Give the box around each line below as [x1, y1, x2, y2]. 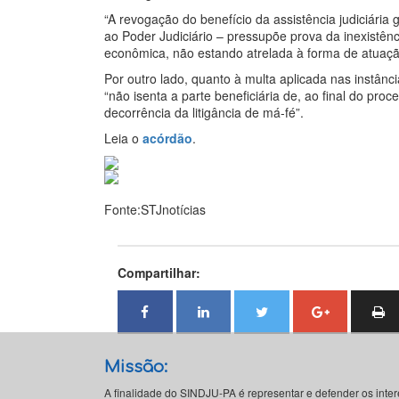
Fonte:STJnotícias [104, 199, 206, 218]
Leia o [104, 128, 142, 147]
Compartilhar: [118, 263, 200, 281]
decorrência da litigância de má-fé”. [104, 102, 304, 121]
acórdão [142, 128, 192, 147]
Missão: [104, 357, 167, 376]
